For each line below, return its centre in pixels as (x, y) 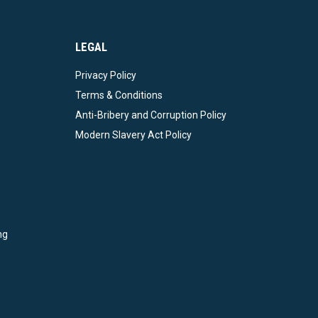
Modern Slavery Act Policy (133, 135)
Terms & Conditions (119, 95)
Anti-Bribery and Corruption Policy (151, 115)
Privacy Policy (106, 76)
